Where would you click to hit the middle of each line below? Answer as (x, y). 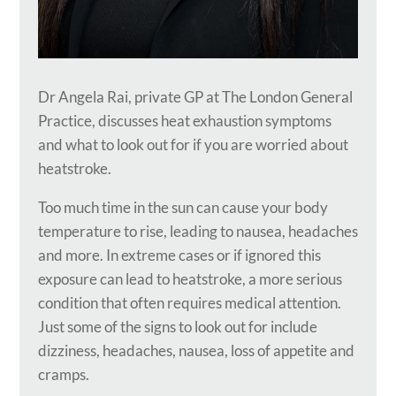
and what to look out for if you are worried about (193, 144)
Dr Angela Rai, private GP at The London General (195, 96)
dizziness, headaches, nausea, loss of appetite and (196, 350)
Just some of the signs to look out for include (177, 326)
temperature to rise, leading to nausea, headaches (198, 231)
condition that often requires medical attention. (189, 302)
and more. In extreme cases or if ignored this (179, 255)
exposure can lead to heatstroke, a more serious (190, 278)
